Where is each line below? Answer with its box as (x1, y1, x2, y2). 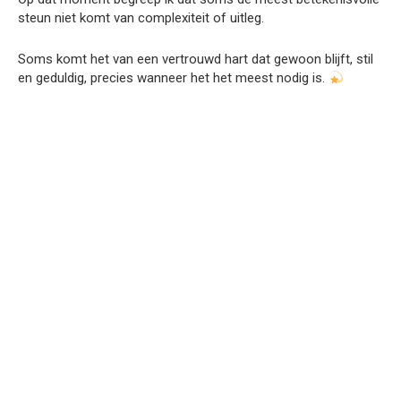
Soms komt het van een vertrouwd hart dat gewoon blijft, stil (18, 51, 373, 67)
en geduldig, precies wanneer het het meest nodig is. (18, 70, 328, 86)
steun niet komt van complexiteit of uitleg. (18, 10, 264, 26)
